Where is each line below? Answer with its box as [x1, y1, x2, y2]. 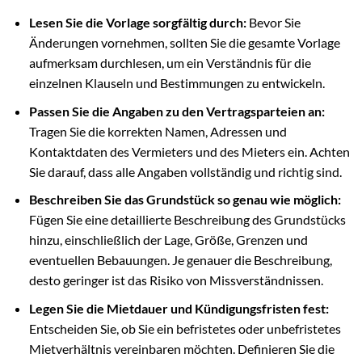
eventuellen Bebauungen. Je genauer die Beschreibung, [28, 252, 332, 268]
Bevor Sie [246, 15, 301, 31]
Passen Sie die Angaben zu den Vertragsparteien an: [28, 103, 325, 119]
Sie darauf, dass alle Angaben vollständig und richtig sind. [28, 163, 342, 179]
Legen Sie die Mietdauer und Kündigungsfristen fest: [28, 301, 329, 316]
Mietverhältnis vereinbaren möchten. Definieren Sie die [28, 341, 335, 356]
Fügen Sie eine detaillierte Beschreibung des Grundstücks [28, 212, 346, 228]
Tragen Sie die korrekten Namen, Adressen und [28, 123, 287, 139]
